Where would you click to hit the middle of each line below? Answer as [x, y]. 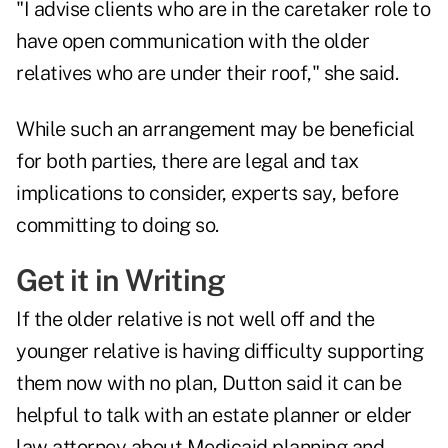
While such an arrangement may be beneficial [215, 129]
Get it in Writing [121, 280]
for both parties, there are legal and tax [187, 161]
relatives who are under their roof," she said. [207, 73]
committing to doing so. [117, 225]
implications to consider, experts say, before [207, 193]
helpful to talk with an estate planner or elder [214, 415]
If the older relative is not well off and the [195, 319]
